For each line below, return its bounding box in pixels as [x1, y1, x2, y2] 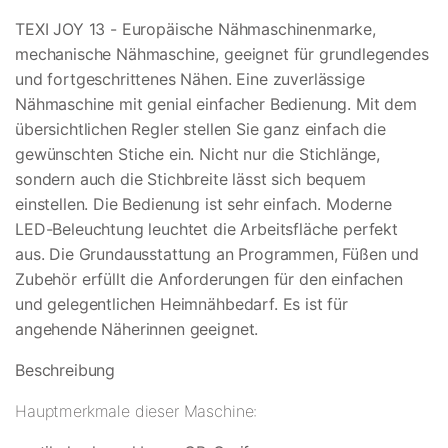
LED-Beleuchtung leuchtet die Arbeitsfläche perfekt [15, 219, 398, 240]
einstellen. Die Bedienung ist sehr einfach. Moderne [15, 194, 392, 215]
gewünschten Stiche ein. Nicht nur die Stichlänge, [15, 144, 381, 165]
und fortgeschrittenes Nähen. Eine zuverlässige [15, 69, 365, 90]
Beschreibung [15, 360, 116, 381]
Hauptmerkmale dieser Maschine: [15, 401, 258, 422]
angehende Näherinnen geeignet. [15, 319, 259, 340]
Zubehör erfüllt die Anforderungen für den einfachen [15, 269, 403, 290]
